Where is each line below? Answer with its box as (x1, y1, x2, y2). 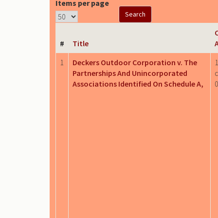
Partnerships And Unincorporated (73, 68, 187, 78)
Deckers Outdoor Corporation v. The (73, 57, 197, 67)
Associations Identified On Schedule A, (73, 78, 203, 89)
